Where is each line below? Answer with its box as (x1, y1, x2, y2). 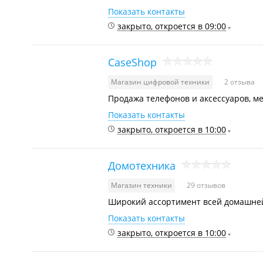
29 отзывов (187, 180, 225, 190)
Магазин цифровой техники (111, 77, 210, 87)
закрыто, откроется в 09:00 (117, 21, 226, 32)
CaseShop (108, 55, 157, 69)
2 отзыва (224, 77, 255, 87)
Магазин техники (111, 180, 172, 190)
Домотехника (108, 158, 176, 173)
